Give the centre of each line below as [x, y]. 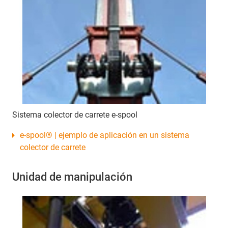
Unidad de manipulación [72, 177]
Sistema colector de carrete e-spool [75, 115]
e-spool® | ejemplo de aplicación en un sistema [104, 135]
